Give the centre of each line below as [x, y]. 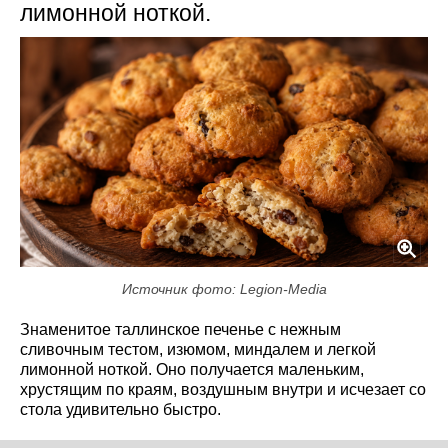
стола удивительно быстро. [120, 409]
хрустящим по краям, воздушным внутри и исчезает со [223, 389]
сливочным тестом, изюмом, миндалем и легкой [198, 349]
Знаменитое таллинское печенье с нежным [180, 329]
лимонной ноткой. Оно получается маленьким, [192, 369]
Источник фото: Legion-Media [224, 288]
